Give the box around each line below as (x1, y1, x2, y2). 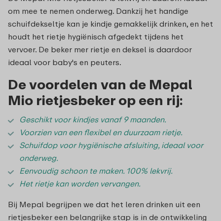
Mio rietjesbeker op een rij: (8, 92, 183, 109)
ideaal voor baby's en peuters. (8, 57, 121, 68)
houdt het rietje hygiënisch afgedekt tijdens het (8, 32, 184, 42)
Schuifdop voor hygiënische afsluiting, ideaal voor (19, 140, 203, 150)
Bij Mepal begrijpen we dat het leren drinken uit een (8, 199, 200, 210)
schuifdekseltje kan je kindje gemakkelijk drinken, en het (8, 19, 213, 29)
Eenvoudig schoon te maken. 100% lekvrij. (19, 166, 173, 176)
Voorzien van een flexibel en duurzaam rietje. (19, 127, 183, 138)
